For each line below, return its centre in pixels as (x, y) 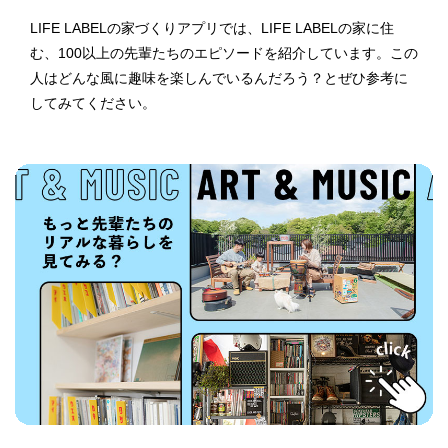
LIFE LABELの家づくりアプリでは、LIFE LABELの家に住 (212, 27)
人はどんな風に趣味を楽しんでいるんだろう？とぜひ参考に (219, 77)
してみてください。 (93, 102)
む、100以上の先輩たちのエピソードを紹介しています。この (224, 52)
